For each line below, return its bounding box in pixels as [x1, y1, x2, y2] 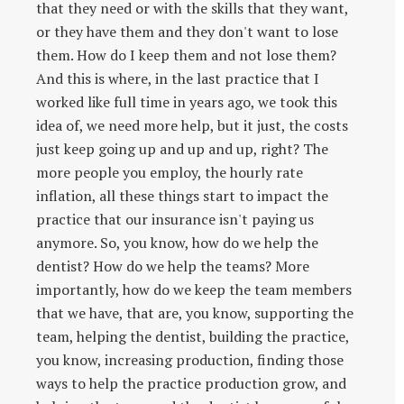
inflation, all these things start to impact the [36, 185, 328, 206]
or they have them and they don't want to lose [36, 21, 338, 41]
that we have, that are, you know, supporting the [36, 302, 353, 323]
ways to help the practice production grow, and [36, 372, 346, 393]
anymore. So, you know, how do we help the [36, 232, 318, 252]
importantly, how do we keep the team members [36, 279, 352, 299]
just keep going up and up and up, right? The [36, 138, 328, 159]
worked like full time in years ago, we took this [36, 91, 337, 112]
